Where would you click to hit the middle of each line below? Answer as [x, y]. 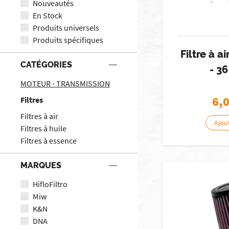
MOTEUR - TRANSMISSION [65, 83]
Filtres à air [39, 116]
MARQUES [41, 165]
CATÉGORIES [46, 64]
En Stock [48, 15]
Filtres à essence [49, 140]
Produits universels [66, 27]
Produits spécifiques [68, 40]
